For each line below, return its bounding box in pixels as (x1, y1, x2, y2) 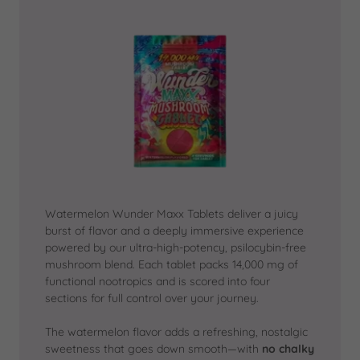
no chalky (262, 342, 314, 357)
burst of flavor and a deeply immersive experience (45, 223, 304, 239)
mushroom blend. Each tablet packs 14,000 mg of (45, 257, 298, 272)
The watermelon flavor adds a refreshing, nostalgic (45, 325, 308, 340)
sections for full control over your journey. (45, 291, 259, 306)
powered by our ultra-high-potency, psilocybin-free (45, 240, 306, 256)
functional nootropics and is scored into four (45, 274, 270, 289)
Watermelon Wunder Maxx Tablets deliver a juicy (45, 207, 298, 222)
